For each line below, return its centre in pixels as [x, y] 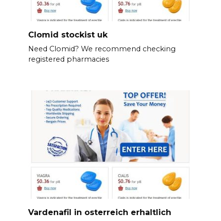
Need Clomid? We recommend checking [102, 49]
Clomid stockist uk [68, 35]
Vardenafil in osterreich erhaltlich [99, 212]
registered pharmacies [68, 59]
